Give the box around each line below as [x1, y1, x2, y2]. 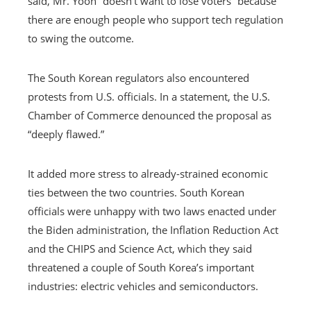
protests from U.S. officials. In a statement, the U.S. [28, 89, 270, 103]
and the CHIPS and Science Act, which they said [28, 241, 252, 255]
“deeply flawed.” [28, 126, 104, 141]
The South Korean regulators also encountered [28, 70, 249, 85]
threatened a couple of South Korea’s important [28, 260, 254, 274]
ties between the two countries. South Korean [28, 185, 244, 199]
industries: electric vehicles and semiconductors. [28, 278, 258, 293]
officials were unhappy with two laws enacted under [28, 203, 276, 218]
